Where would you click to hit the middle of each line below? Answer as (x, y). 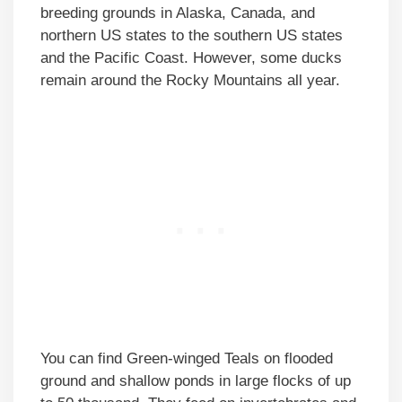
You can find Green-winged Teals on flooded (187, 359)
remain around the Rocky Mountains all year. (190, 80)
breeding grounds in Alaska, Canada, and (178, 13)
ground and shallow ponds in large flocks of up (196, 381)
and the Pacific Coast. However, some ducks (191, 57)
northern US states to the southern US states (192, 35)
